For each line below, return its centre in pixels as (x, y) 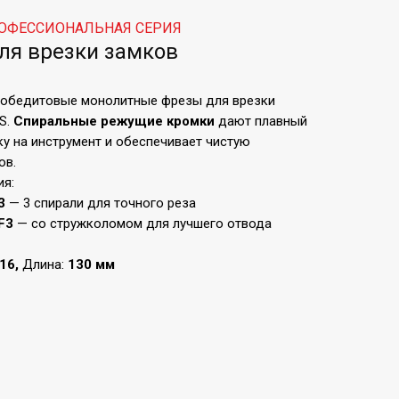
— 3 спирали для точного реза (101, 203)
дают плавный (263, 121)
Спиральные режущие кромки (116, 121)
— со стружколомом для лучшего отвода (142, 224)
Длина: (45, 265)
